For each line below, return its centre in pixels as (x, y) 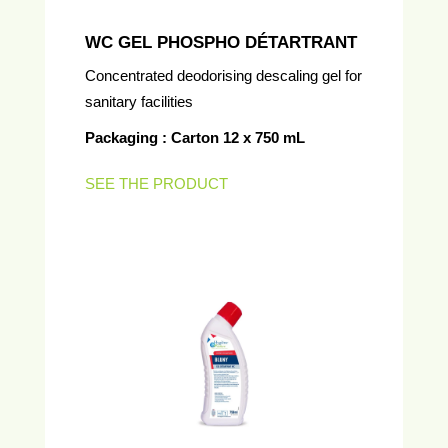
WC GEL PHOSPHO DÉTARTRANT (221, 42)
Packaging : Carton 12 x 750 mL (195, 137)
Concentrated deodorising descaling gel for (223, 75)
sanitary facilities (139, 101)
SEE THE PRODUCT (156, 183)
